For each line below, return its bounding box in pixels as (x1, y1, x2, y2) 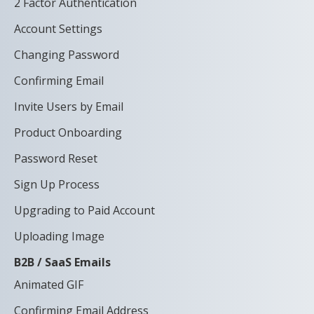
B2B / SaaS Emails (14, 254, 111, 270)
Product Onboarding (14, 124, 122, 140)
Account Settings (14, 20, 102, 36)
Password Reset (14, 150, 97, 166)
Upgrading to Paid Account (14, 202, 155, 218)
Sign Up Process (14, 176, 100, 192)
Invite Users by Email (14, 98, 123, 114)
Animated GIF (14, 276, 83, 292)
